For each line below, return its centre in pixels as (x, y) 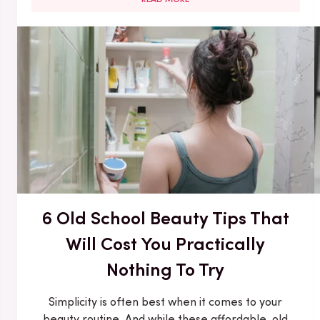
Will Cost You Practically (166, 243)
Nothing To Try (166, 269)
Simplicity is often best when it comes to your (166, 301)
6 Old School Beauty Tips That (165, 217)
